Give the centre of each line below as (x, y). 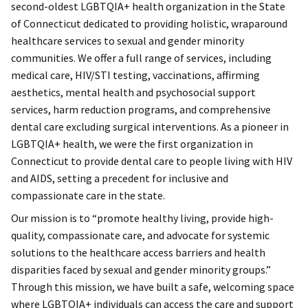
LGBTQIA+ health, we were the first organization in (132, 144)
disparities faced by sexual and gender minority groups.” (141, 270)
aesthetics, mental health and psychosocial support (133, 92)
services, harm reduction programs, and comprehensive (141, 110)
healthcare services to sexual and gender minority (128, 41)
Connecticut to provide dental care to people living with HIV (152, 161)
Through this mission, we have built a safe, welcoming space (153, 287)
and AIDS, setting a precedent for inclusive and (120, 178)
